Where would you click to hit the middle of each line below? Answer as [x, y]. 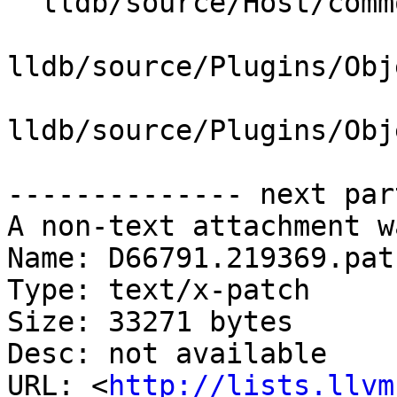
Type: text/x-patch [159, 290]
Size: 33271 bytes [150, 322]
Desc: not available [167, 354]
